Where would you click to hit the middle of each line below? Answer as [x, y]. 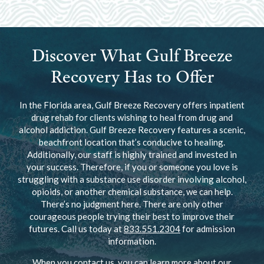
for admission [208, 229]
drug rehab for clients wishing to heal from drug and [132, 117]
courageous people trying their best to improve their [132, 216]
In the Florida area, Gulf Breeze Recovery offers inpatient [132, 105]
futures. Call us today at [76, 229]
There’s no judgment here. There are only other [132, 204]
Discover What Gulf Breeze [132, 55]
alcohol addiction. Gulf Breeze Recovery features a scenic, [132, 130]
